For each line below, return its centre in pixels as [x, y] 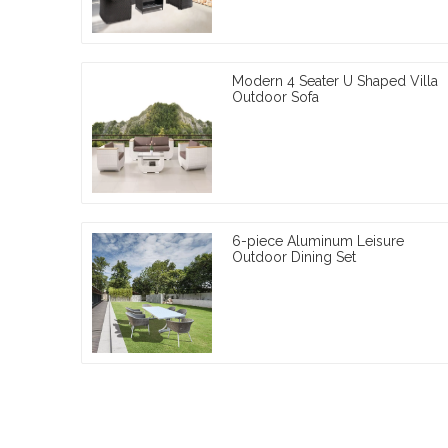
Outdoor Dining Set [294, 256]
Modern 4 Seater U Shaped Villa [335, 80]
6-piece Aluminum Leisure [318, 240]
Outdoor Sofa [275, 96]
